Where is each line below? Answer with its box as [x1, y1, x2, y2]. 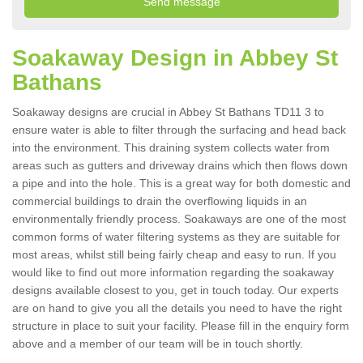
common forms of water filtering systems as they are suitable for [12, 230, 340, 244]
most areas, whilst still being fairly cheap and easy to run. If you [12, 248, 336, 262]
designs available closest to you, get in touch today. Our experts [12, 284, 339, 297]
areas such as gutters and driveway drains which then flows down [12, 159, 348, 173]
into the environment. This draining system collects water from [12, 141, 330, 155]
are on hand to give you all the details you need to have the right [12, 301, 342, 315]
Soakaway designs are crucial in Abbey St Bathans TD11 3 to [12, 105, 324, 119]
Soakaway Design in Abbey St [12, 45, 338, 71]
